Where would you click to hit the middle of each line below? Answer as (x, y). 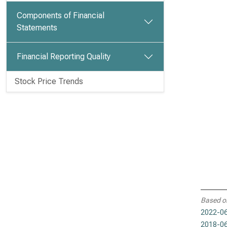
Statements (37, 28)
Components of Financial (61, 15)
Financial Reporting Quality (64, 56)
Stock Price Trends (49, 81)
